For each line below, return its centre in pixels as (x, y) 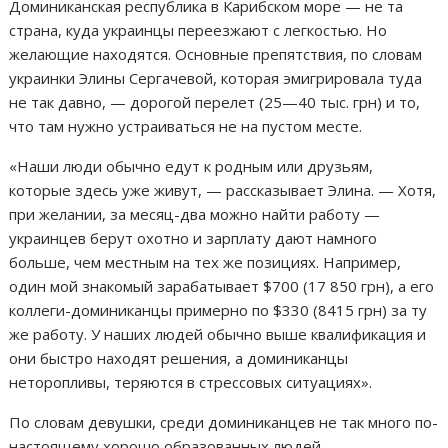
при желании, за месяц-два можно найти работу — (195, 213)
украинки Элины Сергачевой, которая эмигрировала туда (216, 77)
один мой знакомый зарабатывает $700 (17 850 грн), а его (222, 285)
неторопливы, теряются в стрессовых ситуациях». (191, 381)
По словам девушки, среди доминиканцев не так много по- (224, 421)
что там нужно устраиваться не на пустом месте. (186, 125)
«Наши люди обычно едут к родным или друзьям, (191, 165)
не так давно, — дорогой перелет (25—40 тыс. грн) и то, (215, 101)
